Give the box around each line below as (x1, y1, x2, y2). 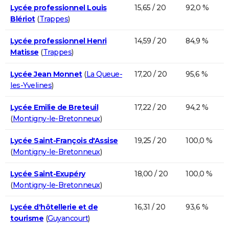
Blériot (10, 14, 35, 24)
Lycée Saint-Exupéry (10, 169, 85, 178)
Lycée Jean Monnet (10, 69, 82, 79)
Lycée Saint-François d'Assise (10, 135, 118, 145)
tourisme (10, 213, 43, 223)
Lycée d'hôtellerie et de (10, 202, 98, 212)
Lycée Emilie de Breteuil (10, 102, 98, 112)
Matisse (10, 47, 39, 57)
